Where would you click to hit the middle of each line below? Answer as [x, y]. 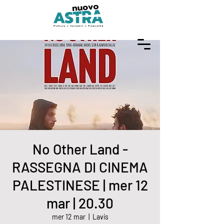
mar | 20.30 [80, 203]
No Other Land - [80, 149]
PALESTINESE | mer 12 [80, 185]
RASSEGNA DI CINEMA [80, 167]
